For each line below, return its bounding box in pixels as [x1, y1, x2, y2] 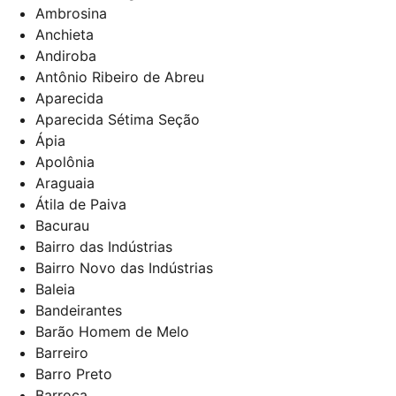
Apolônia [35, 152, 95, 171]
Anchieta [35, 25, 94, 43]
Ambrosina [35, 4, 107, 22]
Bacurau [35, 216, 89, 234]
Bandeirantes [35, 301, 122, 319]
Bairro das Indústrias [35, 237, 172, 255]
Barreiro [35, 343, 88, 362]
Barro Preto [35, 364, 112, 383]
